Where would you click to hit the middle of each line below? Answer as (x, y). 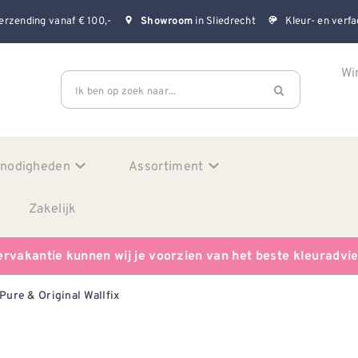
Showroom (167, 22)
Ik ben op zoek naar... (126, 90)
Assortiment (166, 165)
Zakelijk (53, 208)
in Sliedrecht (224, 21)
